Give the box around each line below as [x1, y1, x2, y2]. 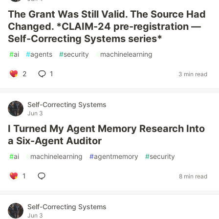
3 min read [178, 70, 207, 78]
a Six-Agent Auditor [8, 135, 102, 147]
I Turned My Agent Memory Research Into [8, 123, 205, 134]
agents [30, 50, 52, 58]
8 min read [179, 172, 207, 180]
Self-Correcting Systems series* [8, 33, 162, 44]
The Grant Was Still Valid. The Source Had [8, 8, 206, 20]
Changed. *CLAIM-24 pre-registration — [8, 21, 201, 32]
